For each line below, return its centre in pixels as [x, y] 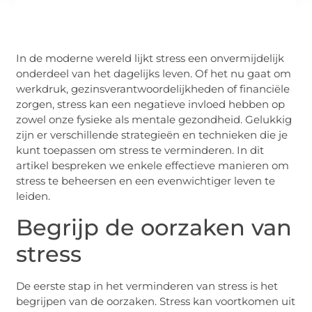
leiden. [33, 196]
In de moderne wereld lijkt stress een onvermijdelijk [150, 58]
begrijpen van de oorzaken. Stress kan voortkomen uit [156, 301]
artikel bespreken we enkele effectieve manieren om [153, 166]
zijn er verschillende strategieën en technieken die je [152, 135]
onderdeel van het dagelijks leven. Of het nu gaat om [154, 74]
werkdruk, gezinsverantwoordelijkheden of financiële [153, 89]
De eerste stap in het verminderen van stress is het [147, 286]
